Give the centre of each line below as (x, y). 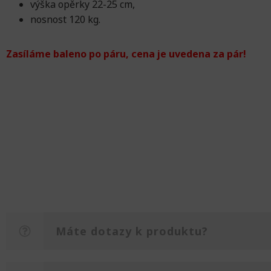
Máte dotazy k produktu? (132, 231)
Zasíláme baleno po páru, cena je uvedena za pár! (126, 54)
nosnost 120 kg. (65, 20)
